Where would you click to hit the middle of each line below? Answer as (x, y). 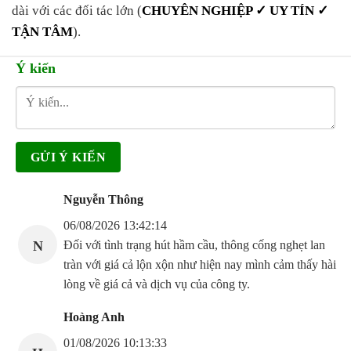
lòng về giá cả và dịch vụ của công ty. (157, 284)
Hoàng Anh (94, 317)
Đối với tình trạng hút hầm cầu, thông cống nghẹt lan (194, 245)
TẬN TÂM (42, 32)
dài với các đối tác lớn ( (77, 11)
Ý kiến (36, 69)
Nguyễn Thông (103, 200)
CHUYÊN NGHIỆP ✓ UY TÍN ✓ (235, 11)
